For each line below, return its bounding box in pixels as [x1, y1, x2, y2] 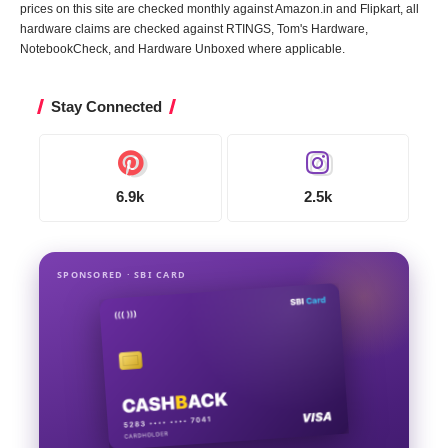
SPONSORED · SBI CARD [57, 267, 187, 281]
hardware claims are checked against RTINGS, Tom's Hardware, [20, 21, 368, 36]
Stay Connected [51, 97, 162, 115]
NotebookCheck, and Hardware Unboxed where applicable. [20, 41, 345, 56]
